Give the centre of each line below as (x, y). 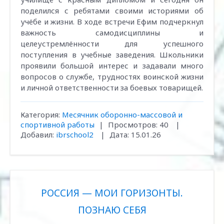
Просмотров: (133, 124)
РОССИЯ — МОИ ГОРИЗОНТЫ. (112, 193)
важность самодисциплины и (112, 32)
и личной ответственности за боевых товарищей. (112, 87)
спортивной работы (57, 124)
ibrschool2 (75, 134)
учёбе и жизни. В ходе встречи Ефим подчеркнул (112, 21)
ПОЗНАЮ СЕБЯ (112, 210)
